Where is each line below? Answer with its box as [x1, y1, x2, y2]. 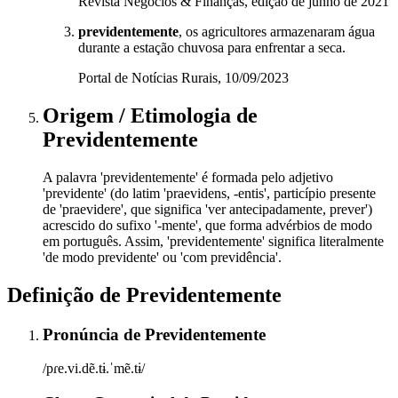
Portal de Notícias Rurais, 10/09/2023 [78, 70, 289, 86]
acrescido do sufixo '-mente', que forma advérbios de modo [43, 217, 372, 233]
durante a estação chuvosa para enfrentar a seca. [78, 40, 346, 56]
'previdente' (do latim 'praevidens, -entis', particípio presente [43, 185, 376, 201]
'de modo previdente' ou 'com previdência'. [43, 249, 282, 265]
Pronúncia [43, 324, 123, 344]
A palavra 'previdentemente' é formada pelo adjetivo [43, 169, 333, 185]
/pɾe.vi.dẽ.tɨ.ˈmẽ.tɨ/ [43, 361, 145, 377]
